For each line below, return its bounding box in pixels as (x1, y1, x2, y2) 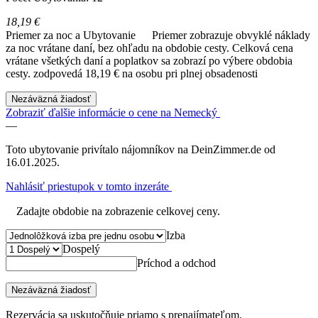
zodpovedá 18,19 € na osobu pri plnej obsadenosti (33, 67, 258, 79)
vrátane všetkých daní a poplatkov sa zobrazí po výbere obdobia (6, 54, 292, 67)
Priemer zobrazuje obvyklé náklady (152, 28, 310, 41)
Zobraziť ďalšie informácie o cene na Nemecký (6, 106, 220, 119)
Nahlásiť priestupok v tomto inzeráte (6, 180, 172, 192)
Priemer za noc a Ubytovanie (6, 28, 138, 41)
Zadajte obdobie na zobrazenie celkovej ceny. (16, 204, 220, 217)
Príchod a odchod (137, 256, 216, 269)
